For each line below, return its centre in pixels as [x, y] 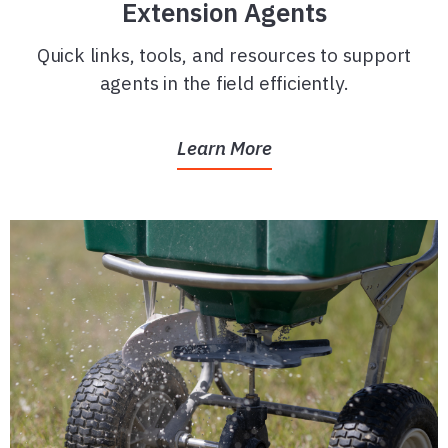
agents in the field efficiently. [224, 82]
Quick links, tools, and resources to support [224, 54]
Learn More [224, 147]
